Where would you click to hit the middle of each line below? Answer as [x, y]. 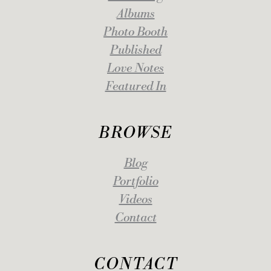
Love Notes [135, 69]
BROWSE [135, 133]
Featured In [135, 87]
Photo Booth [135, 33]
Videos [135, 200]
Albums [135, 15]
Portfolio [135, 182]
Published [135, 51]
